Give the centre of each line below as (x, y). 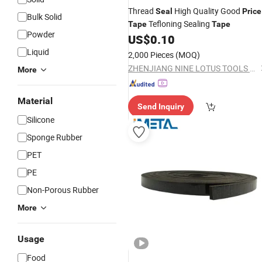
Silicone (41, 120)
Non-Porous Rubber (63, 190)
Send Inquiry (161, 106)
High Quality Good (207, 11)
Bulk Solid (44, 17)
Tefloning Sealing (179, 24)
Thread (142, 11)
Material (35, 101)
